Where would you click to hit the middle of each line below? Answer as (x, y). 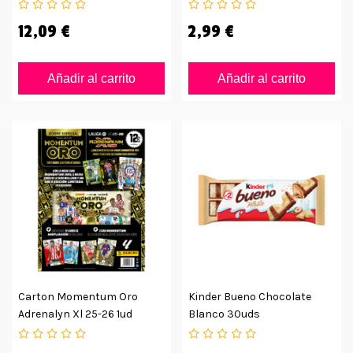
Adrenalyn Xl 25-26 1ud (75, 314)
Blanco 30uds (224, 314)
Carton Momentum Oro (78, 296)
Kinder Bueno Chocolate (250, 296)
